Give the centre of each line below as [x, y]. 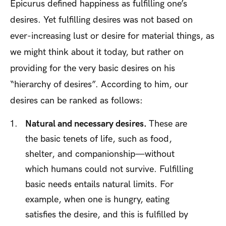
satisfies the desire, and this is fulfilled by [107, 214]
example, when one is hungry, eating [97, 199]
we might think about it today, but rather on [97, 52]
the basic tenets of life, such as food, [99, 139]
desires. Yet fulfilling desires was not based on [101, 20]
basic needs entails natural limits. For [99, 184]
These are [168, 124]
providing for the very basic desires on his [93, 68]
